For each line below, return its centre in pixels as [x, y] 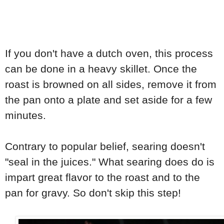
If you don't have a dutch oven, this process [109, 53]
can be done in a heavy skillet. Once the [101, 69]
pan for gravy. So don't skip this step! [94, 193]
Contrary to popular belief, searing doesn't [105, 146]
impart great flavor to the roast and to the [102, 177]
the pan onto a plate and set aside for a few [108, 100]
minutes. [27, 115]
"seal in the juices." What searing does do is [110, 162]
